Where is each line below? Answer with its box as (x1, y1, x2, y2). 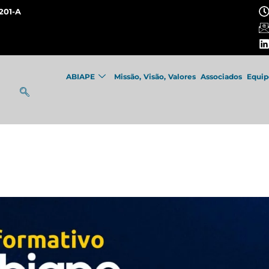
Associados (201, 71, 243, 81)
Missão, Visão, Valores (114, 71, 196, 81)
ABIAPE (66, 71, 95, 81)
